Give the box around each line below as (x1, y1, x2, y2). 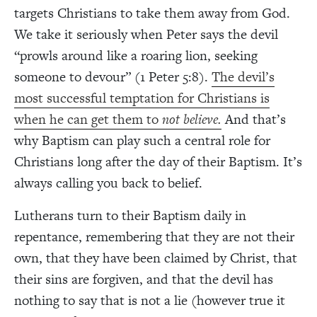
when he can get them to (14, 109, 162, 129)
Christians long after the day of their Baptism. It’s (14, 151, 302, 171)
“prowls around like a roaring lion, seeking (14, 45, 258, 65)
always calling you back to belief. (14, 173, 202, 192)
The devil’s (212, 67, 275, 86)
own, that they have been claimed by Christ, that (14, 248, 297, 267)
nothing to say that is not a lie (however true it (14, 290, 285, 310)
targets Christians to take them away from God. (14, 3, 290, 23)
